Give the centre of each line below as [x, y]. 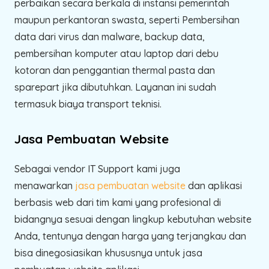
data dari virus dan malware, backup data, [110, 36]
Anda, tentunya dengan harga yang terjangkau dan [130, 236]
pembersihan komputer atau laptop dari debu [116, 53]
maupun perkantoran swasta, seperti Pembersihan [127, 20]
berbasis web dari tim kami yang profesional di [118, 202]
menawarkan [45, 185]
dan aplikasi [214, 185]
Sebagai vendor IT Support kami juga [97, 168]
